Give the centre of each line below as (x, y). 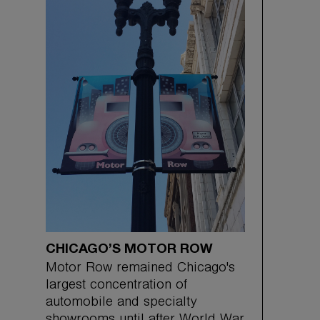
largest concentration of (116, 286)
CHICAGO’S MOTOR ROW (129, 249)
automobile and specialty (121, 303)
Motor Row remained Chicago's (140, 269)
